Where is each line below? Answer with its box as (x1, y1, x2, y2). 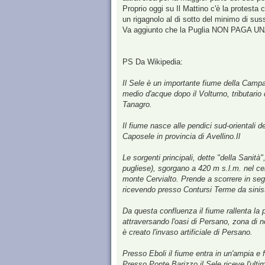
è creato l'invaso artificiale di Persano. (122, 228, 253, 237)
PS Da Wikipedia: (122, 57, 183, 67)
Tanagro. (122, 100, 152, 109)
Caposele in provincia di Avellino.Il (122, 132, 240, 141)
